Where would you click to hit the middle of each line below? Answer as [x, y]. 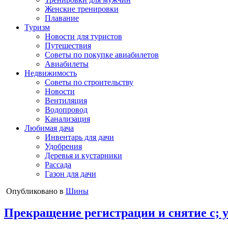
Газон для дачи [70, 174]
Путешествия [68, 46]
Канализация [67, 119]
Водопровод [66, 110]
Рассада [58, 165]
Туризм [37, 27]
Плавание [62, 18]
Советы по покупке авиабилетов [102, 55]
